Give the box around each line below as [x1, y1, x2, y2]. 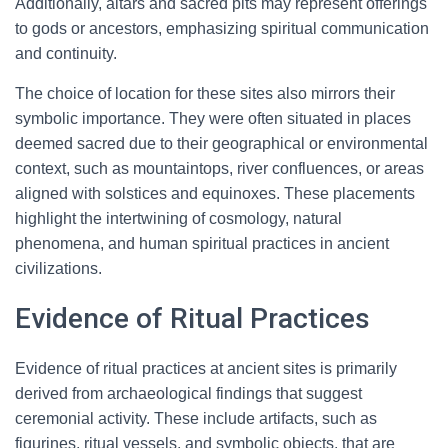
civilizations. [15, 260, 102, 277]
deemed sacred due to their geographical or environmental [15, 135, 428, 152]
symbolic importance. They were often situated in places [15, 110, 411, 127]
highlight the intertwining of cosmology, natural [15, 210, 342, 227]
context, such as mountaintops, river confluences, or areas [15, 160, 424, 177]
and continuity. [15, 45, 117, 62]
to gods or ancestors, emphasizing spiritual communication [15, 20, 429, 37]
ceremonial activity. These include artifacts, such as [15, 410, 377, 427]
